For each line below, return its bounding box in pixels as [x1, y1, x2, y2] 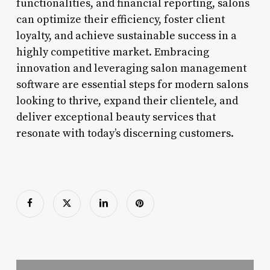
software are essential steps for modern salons [16, 77, 248, 92]
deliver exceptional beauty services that [16, 110, 216, 124]
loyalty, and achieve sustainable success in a [16, 28, 237, 43]
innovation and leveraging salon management [16, 61, 246, 75]
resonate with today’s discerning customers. [16, 126, 234, 140]
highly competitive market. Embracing [16, 45, 209, 59]
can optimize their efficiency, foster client [16, 12, 225, 27]
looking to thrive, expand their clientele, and [16, 93, 238, 108]
